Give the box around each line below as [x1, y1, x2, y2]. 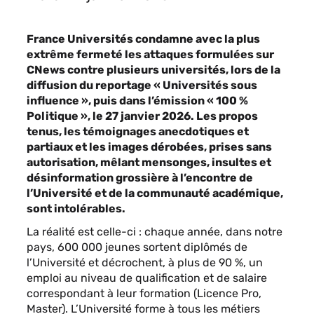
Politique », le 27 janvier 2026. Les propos [27, 109, 258, 123]
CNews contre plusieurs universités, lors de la [27, 63, 280, 76]
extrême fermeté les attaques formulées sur [27, 48, 274, 61]
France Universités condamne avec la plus [27, 32, 260, 46]
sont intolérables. [27, 202, 128, 215]
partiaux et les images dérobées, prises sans [27, 140, 272, 153]
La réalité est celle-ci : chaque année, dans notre [27, 225, 282, 238]
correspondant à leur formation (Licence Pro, [27, 287, 261, 300]
